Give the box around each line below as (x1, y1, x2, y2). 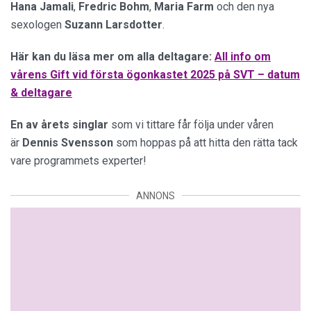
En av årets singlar (10, 117, 108, 131)
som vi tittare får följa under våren (108, 117, 274, 131)
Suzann (65, 17, 103, 31)
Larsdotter (106, 17, 162, 31)
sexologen (10, 17, 65, 31)
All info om (215, 49, 271, 63)
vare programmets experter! (10, 153, 146, 167)
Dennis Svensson (22, 135, 116, 149)
